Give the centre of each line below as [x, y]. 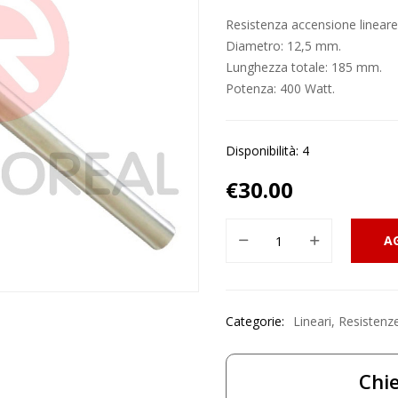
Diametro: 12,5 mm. [283, 46]
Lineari [312, 322]
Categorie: [255, 322]
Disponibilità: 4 [267, 151]
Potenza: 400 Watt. [280, 89]
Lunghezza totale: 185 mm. [304, 68]
